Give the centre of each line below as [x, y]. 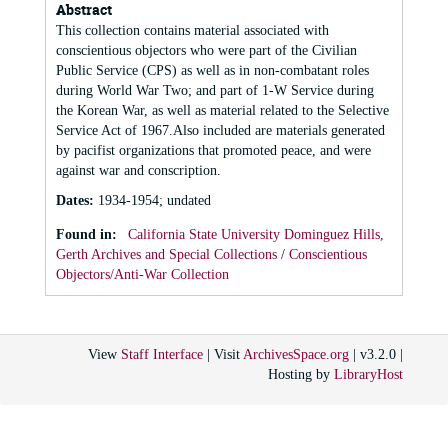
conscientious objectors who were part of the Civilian [206, 50]
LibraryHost [368, 374]
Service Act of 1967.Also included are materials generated [220, 130]
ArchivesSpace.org [296, 354]
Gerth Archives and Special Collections [168, 254]
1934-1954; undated [154, 200]
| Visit [223, 354]
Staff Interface [162, 354]
